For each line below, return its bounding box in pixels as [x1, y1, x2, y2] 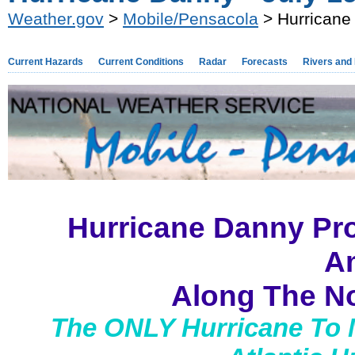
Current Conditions [98, 56, 184, 67]
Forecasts [242, 56, 288, 67]
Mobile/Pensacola [123, 10, 258, 28]
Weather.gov [8, 10, 104, 28]
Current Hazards [8, 56, 83, 67]
